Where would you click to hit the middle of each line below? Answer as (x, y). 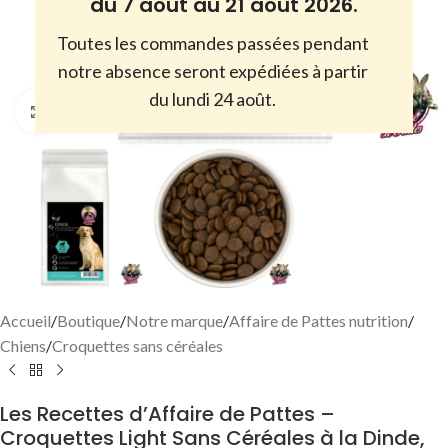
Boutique (88, 321)
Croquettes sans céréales (137, 346)
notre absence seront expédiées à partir (212, 71)
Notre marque (174, 321)
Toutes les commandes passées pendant (212, 43)
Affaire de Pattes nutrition (318, 321)
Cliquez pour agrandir (133, 111)
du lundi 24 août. (212, 99)
